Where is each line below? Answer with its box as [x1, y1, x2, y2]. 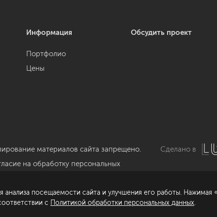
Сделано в [160, 145, 196, 154]
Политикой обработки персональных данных [50, 198, 194, 207]
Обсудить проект [130, 28, 192, 37]
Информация [26, 28, 72, 37]
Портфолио [26, 49, 66, 58]
